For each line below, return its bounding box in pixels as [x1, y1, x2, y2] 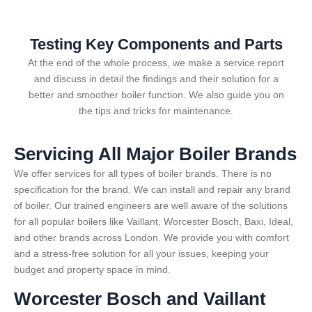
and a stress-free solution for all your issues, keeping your [14, 247, 269, 259]
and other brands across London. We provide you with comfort [14, 231, 289, 243]
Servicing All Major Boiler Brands [14, 143, 297, 164]
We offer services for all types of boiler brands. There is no [14, 167, 272, 179]
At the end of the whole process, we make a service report [28, 56, 284, 68]
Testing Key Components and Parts [29, 35, 283, 53]
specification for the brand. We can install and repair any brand [14, 183, 290, 195]
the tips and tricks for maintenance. [79, 104, 233, 116]
